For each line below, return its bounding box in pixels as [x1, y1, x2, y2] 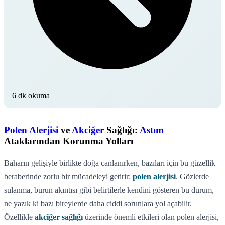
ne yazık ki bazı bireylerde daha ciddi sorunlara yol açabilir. [4, 199, 192, 208]
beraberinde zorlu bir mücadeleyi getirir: [4, 172, 133, 181]
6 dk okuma [12, 91, 50, 100]
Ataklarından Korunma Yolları [4, 135, 133, 146]
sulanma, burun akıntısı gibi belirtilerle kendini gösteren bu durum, [4, 185, 214, 194]
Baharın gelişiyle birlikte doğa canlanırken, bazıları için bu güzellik [4, 158, 215, 167]
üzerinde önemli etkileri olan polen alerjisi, [83, 212, 219, 221]
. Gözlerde [176, 172, 209, 181]
